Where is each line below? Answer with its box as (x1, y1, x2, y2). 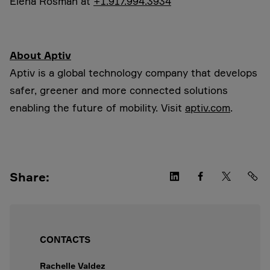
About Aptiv (10, 49, 71, 61)
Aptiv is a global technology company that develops (10, 66, 257, 79)
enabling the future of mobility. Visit (10, 101, 185, 114)
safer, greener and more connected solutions (10, 84, 228, 96)
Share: (10, 169, 49, 184)
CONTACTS (40, 234, 90, 245)
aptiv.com (185, 101, 230, 114)
